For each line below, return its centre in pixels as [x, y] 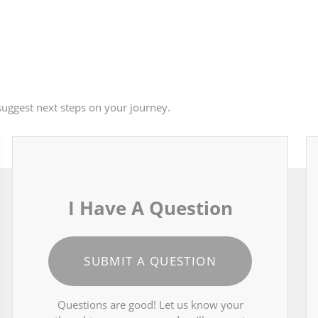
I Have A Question [150, 208]
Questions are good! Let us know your [150, 305]
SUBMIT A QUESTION [150, 261]
